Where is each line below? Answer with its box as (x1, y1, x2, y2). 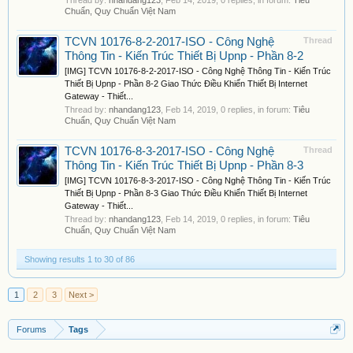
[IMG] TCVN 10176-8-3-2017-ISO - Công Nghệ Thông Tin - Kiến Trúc (65, 176, 331, 185)
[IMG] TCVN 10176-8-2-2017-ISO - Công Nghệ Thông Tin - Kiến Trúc (65, 66, 331, 76)
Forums (17, 325, 46, 334)
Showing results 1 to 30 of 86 (24, 255, 135, 264)
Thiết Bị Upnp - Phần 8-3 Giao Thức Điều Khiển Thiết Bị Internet (65, 188, 307, 198)
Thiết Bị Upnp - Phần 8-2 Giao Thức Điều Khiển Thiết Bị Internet (65, 79, 307, 88)
